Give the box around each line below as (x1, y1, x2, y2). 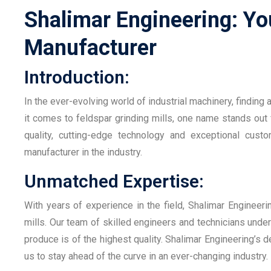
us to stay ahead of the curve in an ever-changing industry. (24, 250, 268, 262)
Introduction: (24, 66, 129, 88)
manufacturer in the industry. (24, 146, 142, 158)
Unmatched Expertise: (24, 170, 204, 192)
